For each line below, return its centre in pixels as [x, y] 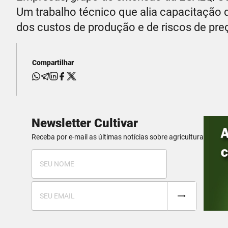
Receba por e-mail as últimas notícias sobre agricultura [118, 137]
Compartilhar [53, 63]
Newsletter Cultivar [85, 123]
